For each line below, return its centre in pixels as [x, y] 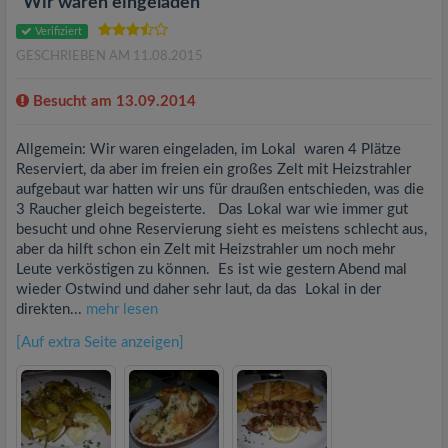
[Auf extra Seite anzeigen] [100, 342]
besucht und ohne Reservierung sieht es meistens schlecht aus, [221, 229]
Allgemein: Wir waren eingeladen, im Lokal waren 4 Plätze [208, 149]
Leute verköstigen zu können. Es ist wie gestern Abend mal [211, 269]
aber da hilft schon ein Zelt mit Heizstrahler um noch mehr [205, 249]
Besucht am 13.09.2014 [112, 101]
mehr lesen [122, 309]
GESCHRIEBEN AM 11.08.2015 [109, 56]
